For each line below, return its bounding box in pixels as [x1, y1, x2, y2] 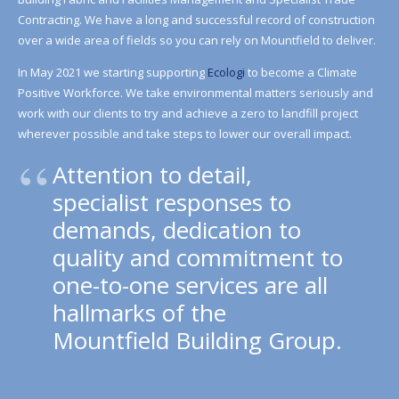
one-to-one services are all [52, 269, 328, 301]
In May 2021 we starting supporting [17, 63, 208, 80]
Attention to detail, [52, 159, 252, 191]
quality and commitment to [52, 241, 343, 273]
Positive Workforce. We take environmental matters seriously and [17, 84, 373, 101]
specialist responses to [52, 186, 291, 218]
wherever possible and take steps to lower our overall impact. [17, 125, 352, 142]
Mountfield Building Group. [52, 324, 342, 356]
